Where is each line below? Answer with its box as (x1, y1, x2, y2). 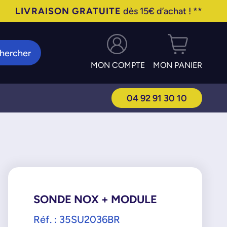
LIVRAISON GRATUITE (15, 6, 122, 16)
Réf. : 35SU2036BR (33, 213, 120, 225)
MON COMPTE (91, 60, 145, 70)
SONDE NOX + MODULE (33, 193, 157, 206)
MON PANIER (153, 60, 203, 70)
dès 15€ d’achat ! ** (121, 6, 203, 16)
